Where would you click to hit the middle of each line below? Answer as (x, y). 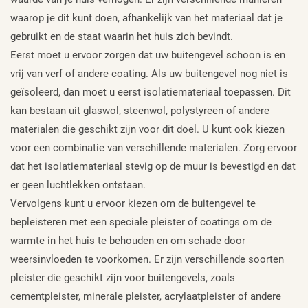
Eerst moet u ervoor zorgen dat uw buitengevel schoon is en (148, 55)
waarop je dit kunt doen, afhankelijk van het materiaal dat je (146, 18)
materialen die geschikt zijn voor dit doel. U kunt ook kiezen (147, 129)
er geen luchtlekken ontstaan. (78, 185)
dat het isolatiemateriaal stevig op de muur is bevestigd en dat (153, 166)
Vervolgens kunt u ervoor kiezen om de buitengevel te (133, 203)
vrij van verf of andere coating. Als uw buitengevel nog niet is (149, 73)
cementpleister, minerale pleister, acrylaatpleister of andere (146, 296)
